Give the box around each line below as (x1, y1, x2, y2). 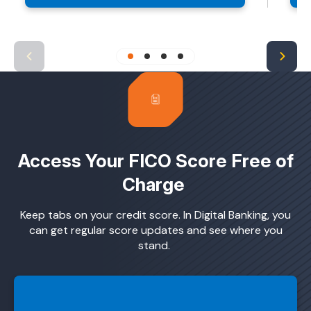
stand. (138, 238, 173, 253)
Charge (122, 174, 189, 196)
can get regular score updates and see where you (28, 223, 283, 238)
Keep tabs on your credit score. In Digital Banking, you (20, 208, 291, 223)
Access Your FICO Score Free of (17, 150, 294, 172)
